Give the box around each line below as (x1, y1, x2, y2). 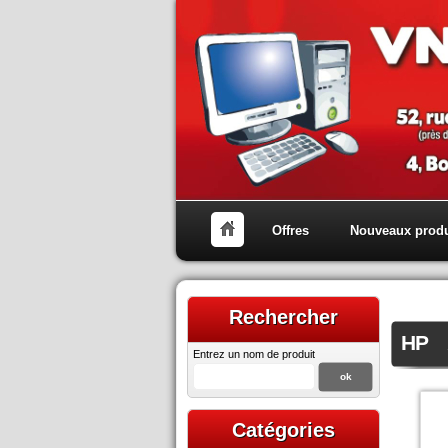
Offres (272, 223, 309, 238)
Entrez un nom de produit (193, 348, 315, 360)
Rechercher (229, 306, 338, 328)
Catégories (232, 419, 335, 441)
